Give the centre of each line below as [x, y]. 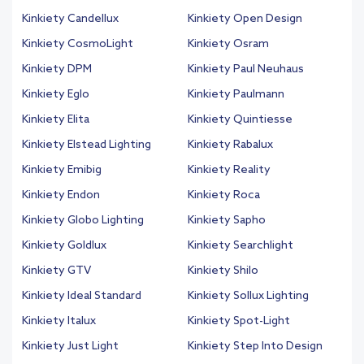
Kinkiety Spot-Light [239, 322]
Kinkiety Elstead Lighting [87, 145]
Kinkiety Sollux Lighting [248, 297]
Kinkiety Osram [228, 45]
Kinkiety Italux [59, 322]
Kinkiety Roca [224, 196]
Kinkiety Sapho [227, 221]
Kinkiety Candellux [70, 19]
